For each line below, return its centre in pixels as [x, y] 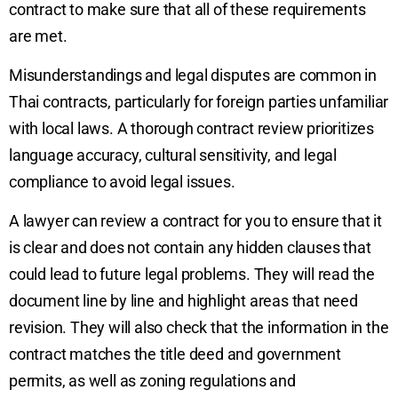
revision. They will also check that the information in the [199, 328]
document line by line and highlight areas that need [183, 301]
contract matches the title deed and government [175, 354]
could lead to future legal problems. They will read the [192, 275]
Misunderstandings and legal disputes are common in [193, 76]
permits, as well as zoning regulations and [152, 381]
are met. [38, 36]
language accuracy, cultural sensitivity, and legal [173, 155]
